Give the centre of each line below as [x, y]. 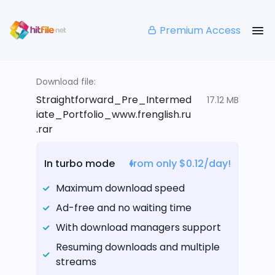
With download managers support [138, 228]
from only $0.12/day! [180, 164]
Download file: [66, 82]
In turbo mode [79, 164]
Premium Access [200, 30]
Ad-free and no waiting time [124, 208]
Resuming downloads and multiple [138, 247]
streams [76, 262]
